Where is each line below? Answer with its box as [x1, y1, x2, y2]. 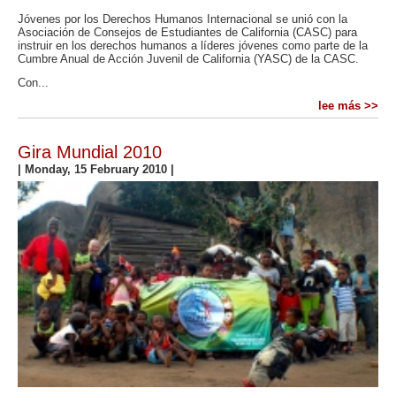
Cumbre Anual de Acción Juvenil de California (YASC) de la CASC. [18, 52, 359, 66]
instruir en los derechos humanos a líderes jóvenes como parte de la [18, 39, 368, 53]
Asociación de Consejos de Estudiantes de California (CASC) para [18, 26, 357, 40]
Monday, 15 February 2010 [25, 163, 171, 177]
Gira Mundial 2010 [18, 142, 162, 163]
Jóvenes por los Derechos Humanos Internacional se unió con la [18, 12, 347, 27]
